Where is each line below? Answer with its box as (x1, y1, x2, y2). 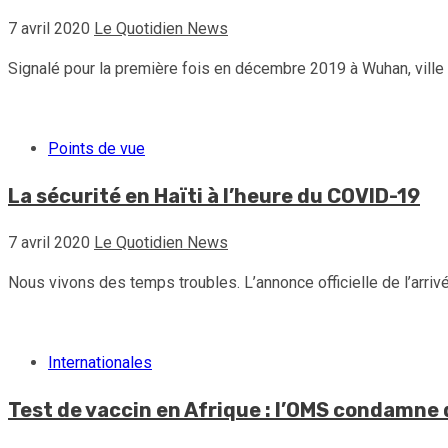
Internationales (48, 352, 152, 372)
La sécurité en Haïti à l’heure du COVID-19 (8, 183, 420, 208)
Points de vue (48, 138, 145, 158)
